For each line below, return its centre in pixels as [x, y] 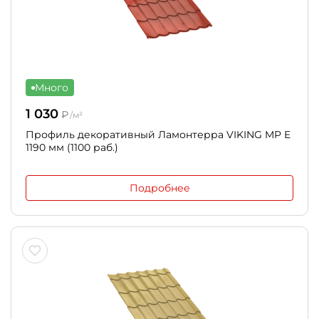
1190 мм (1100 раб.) [72, 147]
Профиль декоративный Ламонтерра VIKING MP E [158, 135]
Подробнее [159, 188]
